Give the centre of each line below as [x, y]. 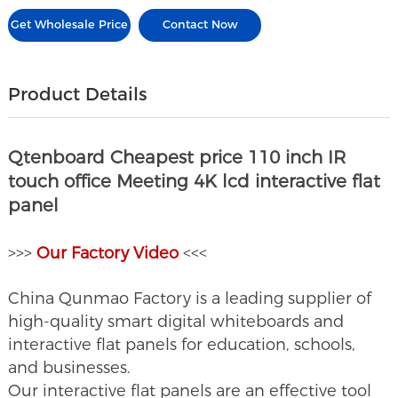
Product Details [78, 93]
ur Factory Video [115, 253]
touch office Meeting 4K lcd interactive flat [195, 181]
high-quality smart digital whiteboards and [176, 321]
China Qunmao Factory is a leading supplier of [190, 298]
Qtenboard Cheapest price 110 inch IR [177, 157]
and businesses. [70, 367]
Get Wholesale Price [70, 25]
